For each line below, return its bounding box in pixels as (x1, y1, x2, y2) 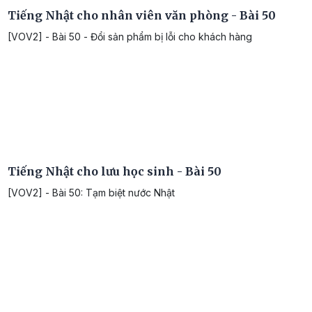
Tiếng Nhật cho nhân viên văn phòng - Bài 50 (8, 8, 276, 22)
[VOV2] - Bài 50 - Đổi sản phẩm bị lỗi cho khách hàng (8, 30, 252, 42)
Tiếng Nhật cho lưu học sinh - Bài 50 (8, 164, 221, 178)
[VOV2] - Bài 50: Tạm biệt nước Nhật (8, 186, 175, 198)
